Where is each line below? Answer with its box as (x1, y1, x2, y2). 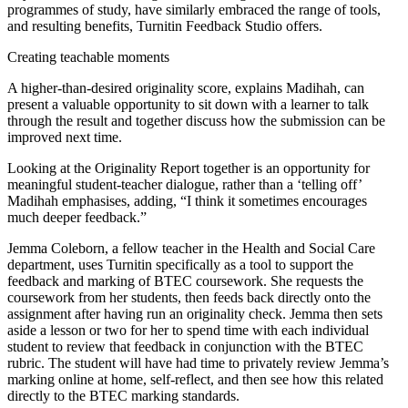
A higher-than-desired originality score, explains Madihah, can (7, 79, 364, 96)
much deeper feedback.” (7, 209, 147, 225)
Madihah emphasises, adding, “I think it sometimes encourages (7, 192, 367, 209)
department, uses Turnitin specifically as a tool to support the (7, 256, 353, 272)
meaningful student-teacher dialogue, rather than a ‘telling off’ (7, 176, 362, 192)
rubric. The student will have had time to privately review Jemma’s (7, 354, 389, 371)
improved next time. (7, 128, 122, 145)
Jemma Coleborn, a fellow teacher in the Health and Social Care (7, 240, 375, 256)
